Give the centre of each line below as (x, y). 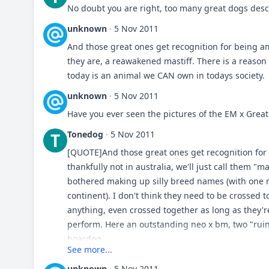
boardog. (86, 239)
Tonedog (85, 134)
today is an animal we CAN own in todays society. (166, 75)
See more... (90, 249)
